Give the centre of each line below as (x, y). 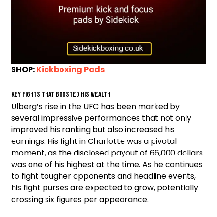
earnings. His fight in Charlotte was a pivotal (94, 141)
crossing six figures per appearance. (80, 199)
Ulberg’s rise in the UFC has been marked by (95, 106)
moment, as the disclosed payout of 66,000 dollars (107, 153)
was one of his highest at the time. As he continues (107, 164)
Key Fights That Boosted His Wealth (61, 94)
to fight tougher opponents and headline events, (103, 176)
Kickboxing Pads (70, 69)
